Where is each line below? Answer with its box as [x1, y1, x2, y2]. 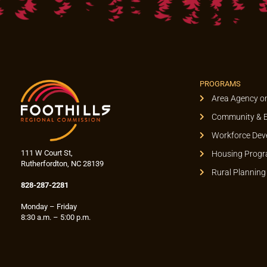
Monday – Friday [21, 201, 77, 211]
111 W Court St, [21, 148, 73, 157]
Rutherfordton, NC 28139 [21, 159, 104, 168]
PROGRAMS [200, 79, 241, 89]
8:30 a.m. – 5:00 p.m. [21, 212, 91, 222]
